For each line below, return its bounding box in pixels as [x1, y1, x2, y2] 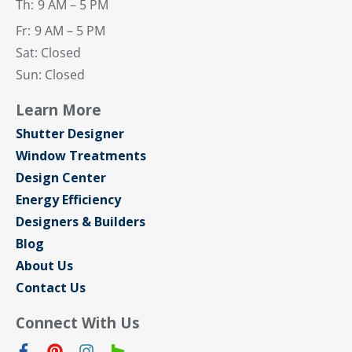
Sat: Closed [16, 44, 81, 62]
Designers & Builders [16, 213, 145, 231]
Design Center [16, 169, 106, 187]
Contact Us [16, 279, 86, 297]
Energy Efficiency [16, 191, 121, 209]
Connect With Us [16, 313, 140, 333]
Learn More [16, 100, 101, 120]
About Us [16, 257, 73, 275]
